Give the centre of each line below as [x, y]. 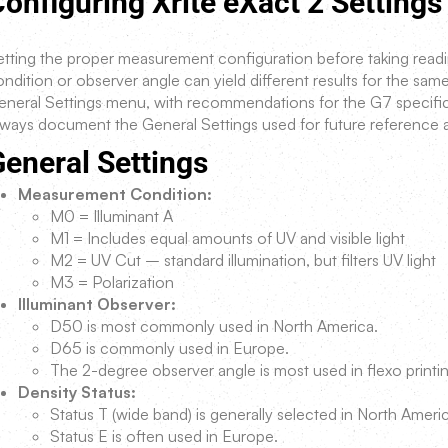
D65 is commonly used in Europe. [169, 348]
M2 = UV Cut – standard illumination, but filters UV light [243, 260]
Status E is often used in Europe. [164, 436]
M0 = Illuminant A [111, 216]
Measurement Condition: [115, 194]
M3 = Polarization [112, 282]
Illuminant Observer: [97, 304]
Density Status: [77, 392]
